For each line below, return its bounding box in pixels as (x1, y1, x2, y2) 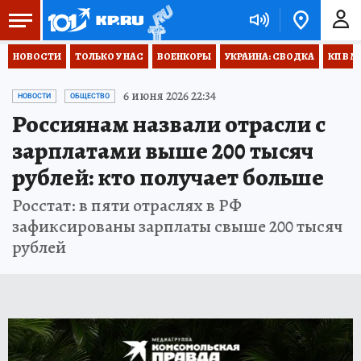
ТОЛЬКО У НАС (75, 50, 143, 63)
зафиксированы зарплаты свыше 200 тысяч (12, 214, 342, 239)
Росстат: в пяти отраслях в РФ (12, 193, 242, 218)
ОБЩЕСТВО (70, 92, 110, 100)
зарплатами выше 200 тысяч (12, 135, 313, 167)
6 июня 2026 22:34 (123, 87, 216, 105)
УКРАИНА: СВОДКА (225, 50, 314, 63)
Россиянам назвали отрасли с (12, 108, 326, 140)
